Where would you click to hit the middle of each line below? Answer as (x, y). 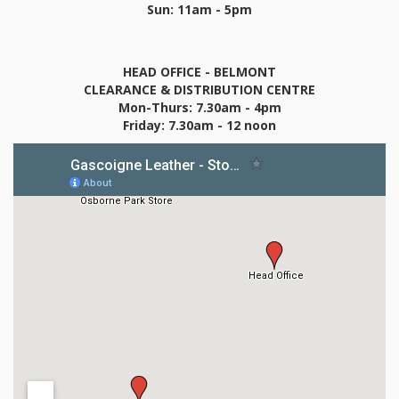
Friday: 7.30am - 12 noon (199, 125)
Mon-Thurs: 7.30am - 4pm (199, 107)
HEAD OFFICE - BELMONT (199, 71)
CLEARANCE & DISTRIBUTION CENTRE (199, 89)
